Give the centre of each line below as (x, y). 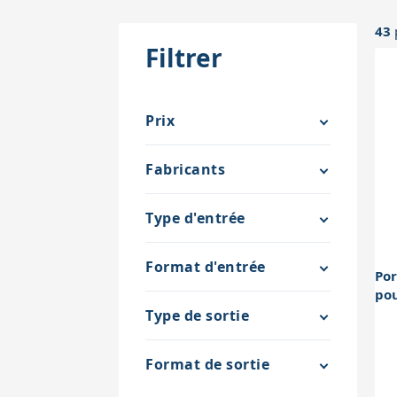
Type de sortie (198, 315)
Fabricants (186, 169)
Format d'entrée (206, 266)
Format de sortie (208, 364)
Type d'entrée (195, 218)
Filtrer (184, 57)
